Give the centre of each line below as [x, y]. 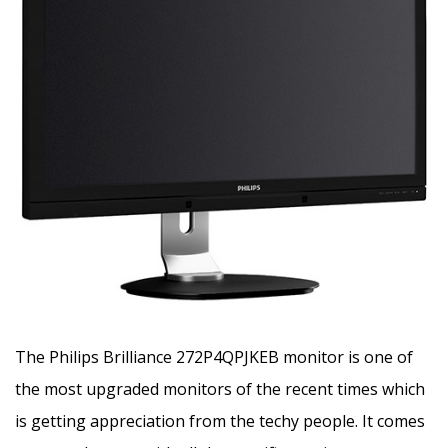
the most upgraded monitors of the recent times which [220, 388]
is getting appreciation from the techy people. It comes [220, 420]
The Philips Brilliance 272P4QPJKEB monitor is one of [214, 356]
